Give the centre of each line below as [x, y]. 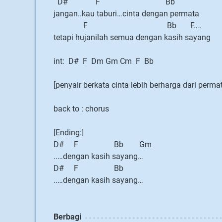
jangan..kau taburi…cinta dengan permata [126, 14]
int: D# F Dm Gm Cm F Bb [104, 61]
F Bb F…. [127, 26]
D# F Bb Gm [103, 144]
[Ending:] [69, 133]
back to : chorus [81, 109]
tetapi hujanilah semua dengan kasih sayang [132, 37]
